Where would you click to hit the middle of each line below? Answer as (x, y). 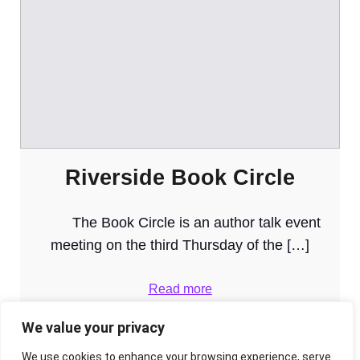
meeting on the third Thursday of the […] (180, 245)
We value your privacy (93, 327)
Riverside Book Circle (180, 177)
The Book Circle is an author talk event (180, 222)
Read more (180, 288)
